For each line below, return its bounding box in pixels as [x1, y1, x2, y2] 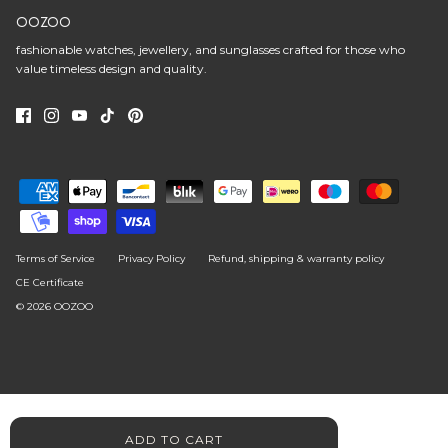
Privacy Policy [118, 252, 185, 266]
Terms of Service [16, 252, 95, 266]
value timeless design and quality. [16, 61, 207, 77]
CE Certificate [16, 276, 84, 290]
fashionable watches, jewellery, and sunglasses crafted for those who [16, 42, 405, 58]
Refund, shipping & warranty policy [208, 252, 384, 266]
